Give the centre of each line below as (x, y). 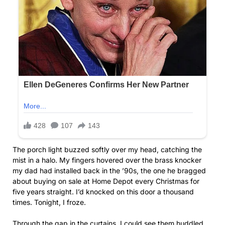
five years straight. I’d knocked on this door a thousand (103, 192)
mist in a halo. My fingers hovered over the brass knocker (107, 160)
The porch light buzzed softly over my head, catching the (107, 150)
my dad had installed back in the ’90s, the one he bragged (109, 171)
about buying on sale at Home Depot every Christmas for (106, 181)
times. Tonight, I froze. (49, 202)
